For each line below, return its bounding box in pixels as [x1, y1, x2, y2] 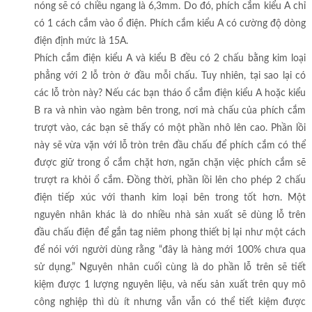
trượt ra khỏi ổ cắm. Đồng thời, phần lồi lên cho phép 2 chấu [33, 175, 306, 186]
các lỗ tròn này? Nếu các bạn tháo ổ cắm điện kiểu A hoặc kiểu [33, 88, 306, 99]
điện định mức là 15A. [33, 36, 128, 47]
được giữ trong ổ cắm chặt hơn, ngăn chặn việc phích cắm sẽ [33, 158, 306, 169]
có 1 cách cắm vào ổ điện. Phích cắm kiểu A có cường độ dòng [33, 19, 306, 29]
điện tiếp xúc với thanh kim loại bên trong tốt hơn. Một [33, 193, 306, 203]
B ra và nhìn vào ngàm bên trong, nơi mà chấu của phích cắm [33, 106, 306, 116]
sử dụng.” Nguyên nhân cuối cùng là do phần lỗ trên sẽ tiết [33, 263, 306, 273]
